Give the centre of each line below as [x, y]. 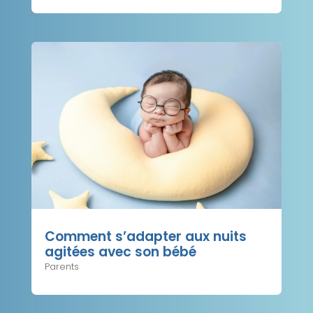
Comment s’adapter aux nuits [145, 237]
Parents [61, 267]
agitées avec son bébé [120, 252]
